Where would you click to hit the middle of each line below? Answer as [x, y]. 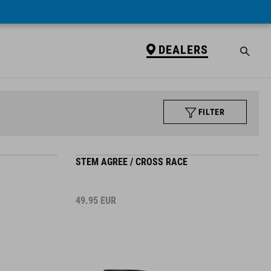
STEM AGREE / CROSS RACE [131, 162]
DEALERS [183, 49]
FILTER [211, 112]
